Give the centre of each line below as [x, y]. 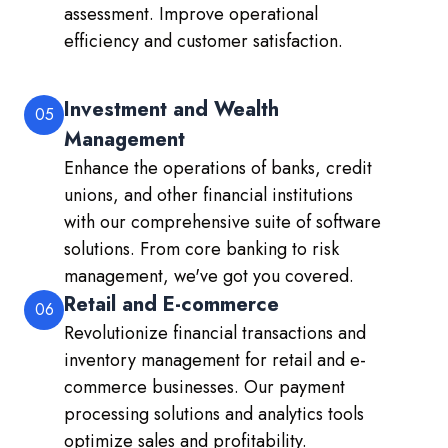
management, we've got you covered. [209, 276]
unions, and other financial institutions [208, 195]
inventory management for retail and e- [215, 360]
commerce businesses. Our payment [204, 387]
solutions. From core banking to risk [201, 249]
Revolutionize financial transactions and [215, 333]
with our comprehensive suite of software [222, 222]
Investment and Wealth [171, 110]
